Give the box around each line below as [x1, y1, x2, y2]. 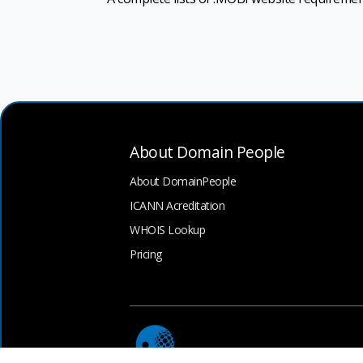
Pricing [130, 246, 162, 262]
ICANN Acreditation [130, 197, 224, 213]
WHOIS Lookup [130, 221, 205, 237]
